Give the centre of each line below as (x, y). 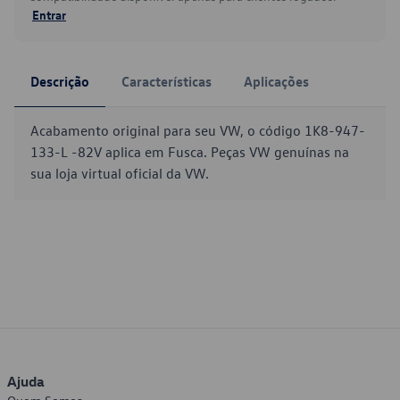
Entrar (49, 14)
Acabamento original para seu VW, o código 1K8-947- (198, 130)
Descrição (60, 81)
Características (167, 81)
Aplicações (276, 81)
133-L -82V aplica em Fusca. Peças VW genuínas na (190, 152)
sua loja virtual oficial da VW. (120, 173)
